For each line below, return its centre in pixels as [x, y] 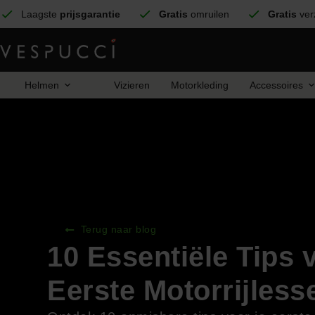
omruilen [208, 14]
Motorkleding [200, 85]
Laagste [40, 14]
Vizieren [132, 85]
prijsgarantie [90, 14]
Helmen [42, 85]
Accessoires [276, 85]
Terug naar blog [118, 230]
